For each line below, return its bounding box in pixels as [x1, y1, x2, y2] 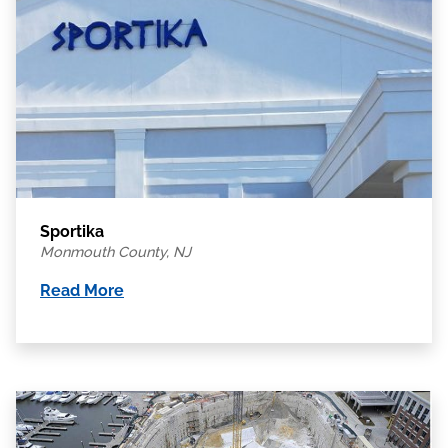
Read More [40, 280, 124, 300]
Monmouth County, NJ [40, 242, 191, 260]
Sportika [40, 221, 104, 241]
